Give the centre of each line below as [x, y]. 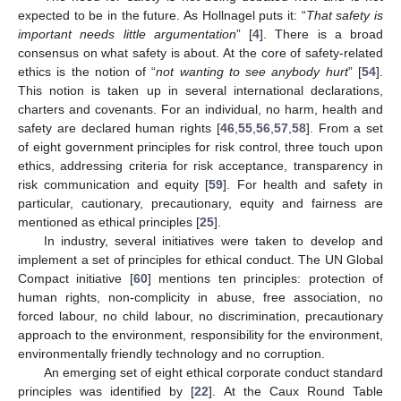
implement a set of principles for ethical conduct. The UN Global [200, 259]
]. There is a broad [321, 34]
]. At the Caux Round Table [296, 391]
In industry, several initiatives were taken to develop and [213, 240]
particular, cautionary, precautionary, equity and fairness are [200, 203]
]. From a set [344, 128]
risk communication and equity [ [114, 184]
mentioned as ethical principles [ [109, 222]
